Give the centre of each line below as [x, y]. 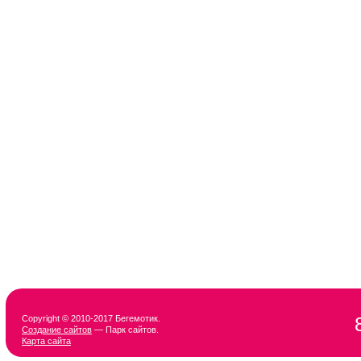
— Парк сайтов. [125, 330]
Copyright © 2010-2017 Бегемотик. [91, 318]
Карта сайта [46, 341]
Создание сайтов [57, 330]
